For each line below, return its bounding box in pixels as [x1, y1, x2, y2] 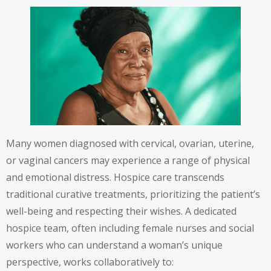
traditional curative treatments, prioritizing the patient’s [6, 187, 260, 201]
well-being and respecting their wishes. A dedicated [6, 204, 237, 218]
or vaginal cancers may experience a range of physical [6, 153, 250, 167]
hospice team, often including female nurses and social [6, 221, 254, 235]
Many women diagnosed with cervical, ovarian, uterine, [6, 136, 254, 150]
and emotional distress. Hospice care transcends [6, 170, 224, 184]
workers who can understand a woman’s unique [6, 238, 223, 252]
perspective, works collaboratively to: [6, 255, 174, 269]
